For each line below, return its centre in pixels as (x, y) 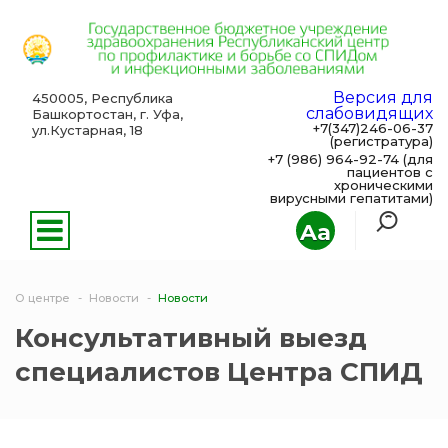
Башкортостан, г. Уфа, (107, 114)
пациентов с (390, 172)
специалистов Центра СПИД (219, 372)
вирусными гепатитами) (351, 198)
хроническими (383, 185)
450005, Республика (102, 98)
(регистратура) (381, 141)
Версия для (383, 98)
